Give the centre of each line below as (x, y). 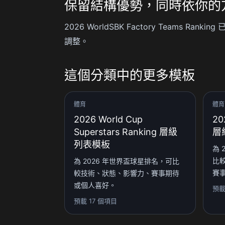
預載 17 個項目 (95, 201)
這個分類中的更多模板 (130, 75)
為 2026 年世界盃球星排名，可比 (127, 161)
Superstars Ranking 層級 (126, 132)
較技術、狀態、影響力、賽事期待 (127, 173)
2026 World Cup (108, 119)
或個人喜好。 (95, 185)
